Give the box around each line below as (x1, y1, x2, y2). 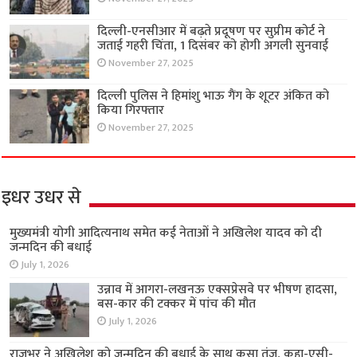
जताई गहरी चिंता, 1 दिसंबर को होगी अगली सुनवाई (97, 34, 329, 57)
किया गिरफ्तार (97, 100, 165, 121)
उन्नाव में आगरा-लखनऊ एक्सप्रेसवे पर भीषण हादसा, (97, 279, 338, 301)
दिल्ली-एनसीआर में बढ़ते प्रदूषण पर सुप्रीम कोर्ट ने (97, 20, 326, 42)
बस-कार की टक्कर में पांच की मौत (97, 293, 257, 316)
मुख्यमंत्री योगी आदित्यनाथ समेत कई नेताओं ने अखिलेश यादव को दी (10, 222, 323, 245)
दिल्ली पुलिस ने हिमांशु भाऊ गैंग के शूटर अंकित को (97, 85, 330, 107)
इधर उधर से (2, 182, 82, 214)
